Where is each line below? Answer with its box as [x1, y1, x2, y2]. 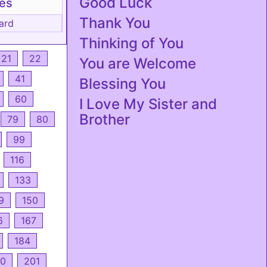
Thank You [79, 14, 150, 32]
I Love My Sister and [79, 95, 217, 113]
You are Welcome [79, 55, 196, 72]
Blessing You [79, 75, 166, 92]
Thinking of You [79, 35, 184, 52]
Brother [79, 111, 130, 128]
